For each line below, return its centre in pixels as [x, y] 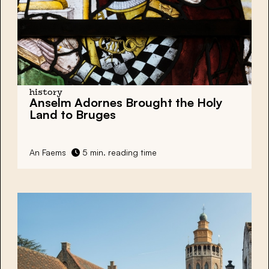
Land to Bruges [73, 114]
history [46, 92]
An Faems [48, 152]
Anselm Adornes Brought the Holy [126, 102]
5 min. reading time [118, 152]
